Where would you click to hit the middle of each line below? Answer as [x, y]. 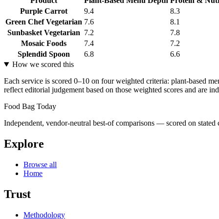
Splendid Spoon [44, 54]
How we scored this [43, 65]
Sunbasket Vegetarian [44, 33]
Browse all [40, 164]
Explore [24, 144]
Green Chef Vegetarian [44, 22]
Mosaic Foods [44, 44]
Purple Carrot [44, 11]
